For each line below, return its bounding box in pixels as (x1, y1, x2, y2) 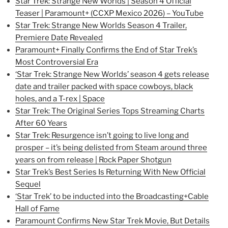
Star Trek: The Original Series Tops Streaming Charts (15, 106, 205, 116)
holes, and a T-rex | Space (15, 94, 105, 103)
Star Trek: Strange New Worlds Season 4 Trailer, (15, 20, 187, 30)
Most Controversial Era (15, 57, 98, 67)
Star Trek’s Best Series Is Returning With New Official (15, 167, 206, 177)
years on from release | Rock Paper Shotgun (15, 155, 172, 164)
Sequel (15, 179, 41, 189)
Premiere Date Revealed (15, 33, 103, 42)
